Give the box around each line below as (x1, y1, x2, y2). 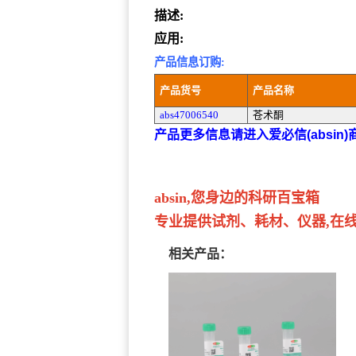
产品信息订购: (154, 56, 225, 69)
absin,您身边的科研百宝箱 (154, 190, 319, 207)
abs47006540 (160, 109, 219, 122)
